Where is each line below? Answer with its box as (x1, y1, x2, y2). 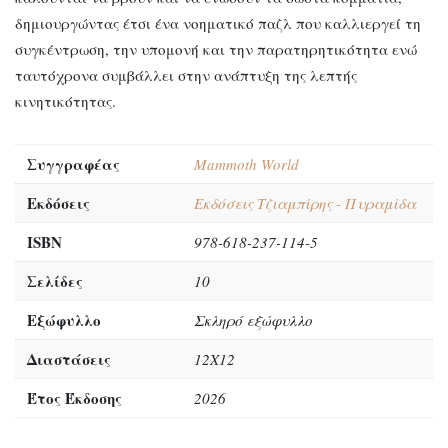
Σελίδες (27, 270, 83, 292)
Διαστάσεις (27, 348, 111, 370)
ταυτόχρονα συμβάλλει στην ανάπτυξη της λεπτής (15, 65, 357, 85)
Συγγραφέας (27, 153, 120, 175)
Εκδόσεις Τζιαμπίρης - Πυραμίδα (194, 193, 416, 213)
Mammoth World (194, 154, 299, 174)
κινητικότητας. (15, 91, 116, 111)
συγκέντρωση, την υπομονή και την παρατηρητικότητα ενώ (15, 39, 417, 59)
